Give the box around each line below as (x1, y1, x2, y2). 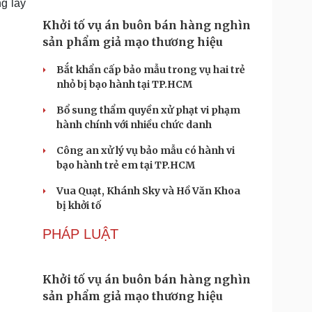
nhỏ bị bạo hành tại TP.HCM (56, 78, 192, 91)
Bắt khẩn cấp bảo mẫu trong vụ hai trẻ (56, 63, 245, 76)
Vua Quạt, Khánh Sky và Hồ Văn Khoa (56, 185, 240, 197)
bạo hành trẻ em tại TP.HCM (56, 159, 195, 171)
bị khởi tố (56, 199, 101, 212)
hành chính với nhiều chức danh (56, 118, 212, 131)
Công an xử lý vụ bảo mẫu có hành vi (56, 144, 235, 157)
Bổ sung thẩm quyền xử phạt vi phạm (56, 104, 240, 116)
